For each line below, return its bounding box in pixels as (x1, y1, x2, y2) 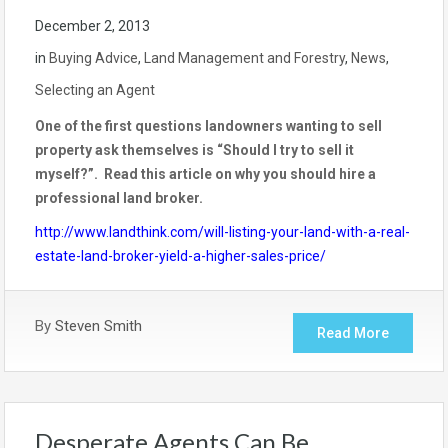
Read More (317, 325, 389, 342)
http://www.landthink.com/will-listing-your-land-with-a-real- (35, 224, 410, 241)
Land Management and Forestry (144, 50, 345, 67)
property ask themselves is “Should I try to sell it (35, 142, 354, 159)
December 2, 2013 (35, 18, 150, 35)
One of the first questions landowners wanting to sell (35, 118, 382, 135)
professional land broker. (35, 190, 203, 207)
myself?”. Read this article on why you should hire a (35, 166, 376, 183)
